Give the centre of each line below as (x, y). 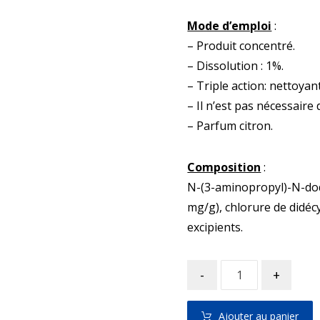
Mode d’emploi (230, 26)
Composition (224, 167)
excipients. (215, 227)
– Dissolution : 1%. (236, 66)
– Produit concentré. (241, 46)
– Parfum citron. (230, 126)
